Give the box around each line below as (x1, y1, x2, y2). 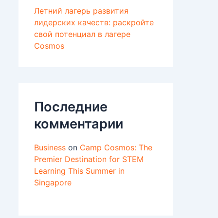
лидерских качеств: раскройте (34, 18, 154, 28)
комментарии (34, 116, 123, 132)
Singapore (34, 178, 72, 188)
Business (34, 143, 66, 153)
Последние (34, 99, 108, 115)
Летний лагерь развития (34, 6, 128, 16)
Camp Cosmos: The (80, 143, 152, 153)
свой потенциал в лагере (34, 29, 130, 39)
